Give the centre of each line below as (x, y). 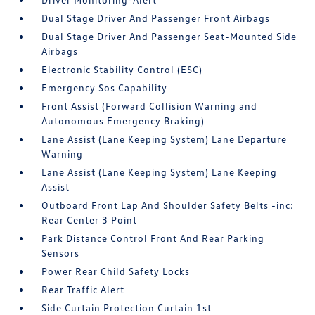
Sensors (61, 253)
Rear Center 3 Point (90, 220)
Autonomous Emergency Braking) (123, 121)
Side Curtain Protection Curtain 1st (127, 308)
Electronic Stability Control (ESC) (122, 69)
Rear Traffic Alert (83, 289)
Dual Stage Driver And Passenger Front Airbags (156, 18)
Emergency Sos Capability (105, 88)
